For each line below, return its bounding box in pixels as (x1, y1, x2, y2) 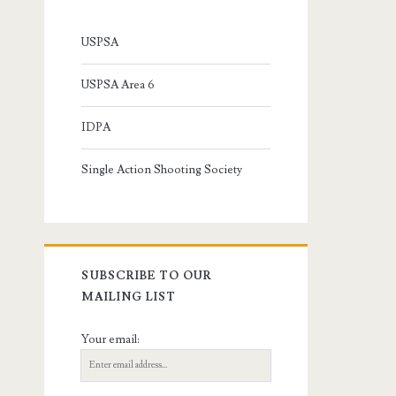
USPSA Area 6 (81, 77, 156, 92)
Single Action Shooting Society (81, 162, 243, 177)
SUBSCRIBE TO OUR (81, 268, 213, 283)
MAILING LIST (81, 289, 176, 304)
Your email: (81, 331, 141, 346)
